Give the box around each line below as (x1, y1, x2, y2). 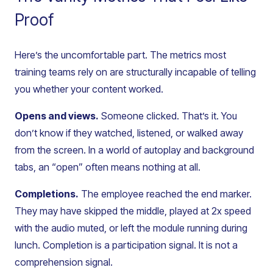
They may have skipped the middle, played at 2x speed (15, 205, 251, 218)
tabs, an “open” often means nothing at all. (15, 161, 200, 174)
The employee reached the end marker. (79, 188, 252, 200)
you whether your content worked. (15, 83, 163, 96)
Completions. (15, 188, 79, 200)
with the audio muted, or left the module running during (15, 222, 247, 235)
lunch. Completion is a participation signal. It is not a (15, 239, 238, 252)
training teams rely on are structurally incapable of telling (15, 66, 256, 79)
